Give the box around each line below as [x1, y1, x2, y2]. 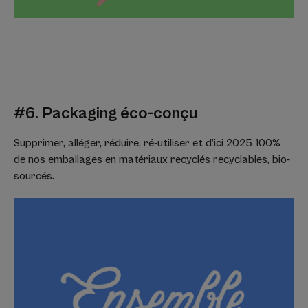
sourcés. [14, 169, 54, 182]
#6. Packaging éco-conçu [14, 103, 197, 123]
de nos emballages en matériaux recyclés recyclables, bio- [14, 153, 290, 166]
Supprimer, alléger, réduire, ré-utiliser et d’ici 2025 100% [14, 136, 280, 149]
